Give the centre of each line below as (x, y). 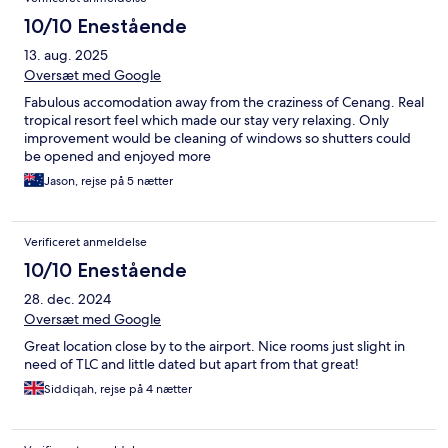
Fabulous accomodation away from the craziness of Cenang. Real (224, 101)
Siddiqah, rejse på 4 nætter (118, 388)
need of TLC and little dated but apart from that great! (191, 363)
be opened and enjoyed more (117, 155)
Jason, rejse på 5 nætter (108, 180)
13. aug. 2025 (66, 54)
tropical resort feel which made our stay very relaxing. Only (206, 119)
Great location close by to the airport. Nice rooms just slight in (214, 345)
